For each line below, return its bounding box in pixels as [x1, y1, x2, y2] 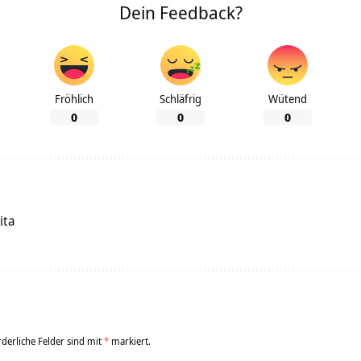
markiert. [109, 334, 151, 349]
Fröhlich [54, 91, 93, 107]
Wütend [268, 91, 307, 107]
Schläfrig [160, 91, 201, 107]
